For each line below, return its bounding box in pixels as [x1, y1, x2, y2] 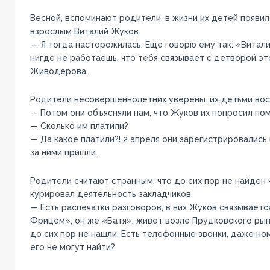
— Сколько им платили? [30, 121, 128, 131]
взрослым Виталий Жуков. [30, 26, 140, 36]
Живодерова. [30, 66, 88, 76]
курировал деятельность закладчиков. [30, 189, 193, 199]
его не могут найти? [30, 242, 115, 252]
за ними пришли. [30, 147, 98, 157]
